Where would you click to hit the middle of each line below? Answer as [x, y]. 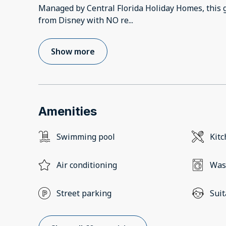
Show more [73, 52]
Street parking [84, 193]
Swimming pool [86, 137]
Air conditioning [87, 165]
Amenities [68, 111]
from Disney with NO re [83, 20]
